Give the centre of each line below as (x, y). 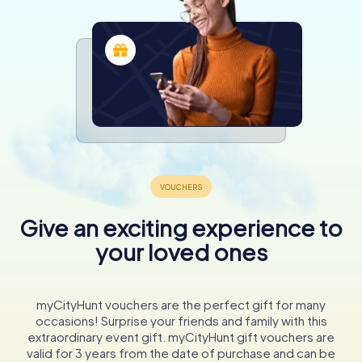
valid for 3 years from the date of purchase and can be (181, 352)
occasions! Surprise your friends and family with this (181, 320)
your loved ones (181, 251)
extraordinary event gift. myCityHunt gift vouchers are (181, 336)
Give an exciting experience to (181, 227)
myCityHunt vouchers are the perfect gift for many (181, 304)
